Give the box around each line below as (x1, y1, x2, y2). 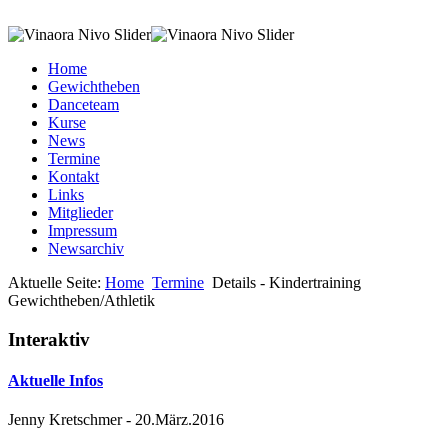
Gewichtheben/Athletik (8, 292, 155, 309)
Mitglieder (48, 204, 113, 221)
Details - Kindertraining (212, 274, 361, 291)
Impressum (48, 222, 117, 239)
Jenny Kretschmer (8, 411, 122, 429)
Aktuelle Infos (8, 371, 103, 389)
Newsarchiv (48, 240, 124, 257)
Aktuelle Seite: (8, 274, 105, 291)
